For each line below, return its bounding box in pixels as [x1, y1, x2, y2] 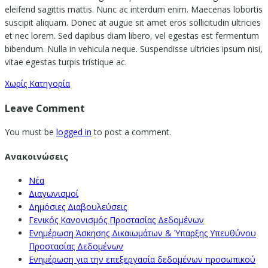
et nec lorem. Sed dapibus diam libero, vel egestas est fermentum [5, 30, 259, 42]
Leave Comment [5, 101, 85, 115]
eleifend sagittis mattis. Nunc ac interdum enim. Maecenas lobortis [5, 4, 263, 16]
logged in [56, 126, 92, 138]
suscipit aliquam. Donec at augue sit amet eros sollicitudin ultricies [5, 17, 261, 29]
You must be [5, 126, 56, 138]
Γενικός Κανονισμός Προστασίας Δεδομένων [29, 214, 204, 226]
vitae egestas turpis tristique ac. [5, 56, 127, 68]
